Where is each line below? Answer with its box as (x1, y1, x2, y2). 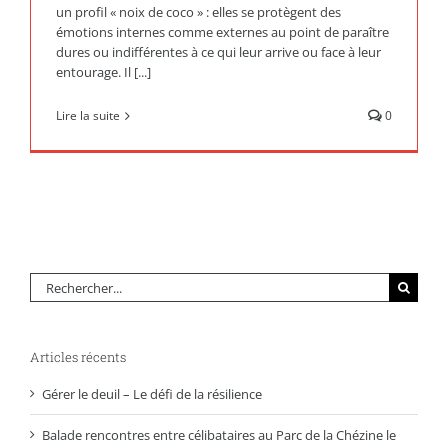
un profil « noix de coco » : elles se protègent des (56, 3, 341, 21)
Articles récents (30, 348, 126, 366)
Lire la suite (56, 107, 120, 124)
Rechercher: (29, 273, 99, 291)
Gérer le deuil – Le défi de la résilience (42, 385, 262, 404)
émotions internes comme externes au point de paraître (56, 23, 389, 41)
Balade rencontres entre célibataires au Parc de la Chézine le (42, 426, 396, 445)
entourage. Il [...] (56, 63, 151, 81)
